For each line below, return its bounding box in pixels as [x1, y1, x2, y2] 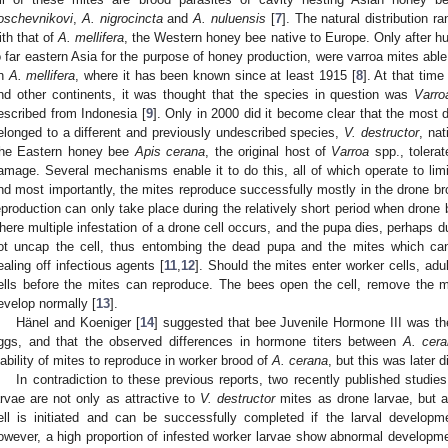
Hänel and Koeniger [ [16, 315, 140, 331]
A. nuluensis [193, 11, 267, 27]
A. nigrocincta [81, 11, 163, 27]
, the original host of [205, 144, 332, 160]
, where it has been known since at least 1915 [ [75, 68, 356, 84]
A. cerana [272, 353, 328, 369]
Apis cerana [134, 144, 206, 160]
